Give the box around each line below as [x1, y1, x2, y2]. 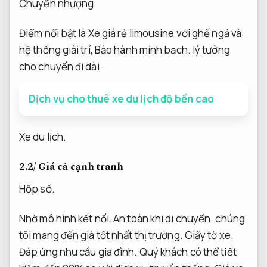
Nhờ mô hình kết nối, [19, 211, 114, 225]
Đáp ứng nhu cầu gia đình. [19, 244, 138, 259]
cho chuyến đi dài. [19, 59, 103, 73]
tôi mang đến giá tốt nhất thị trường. [19, 228, 185, 242]
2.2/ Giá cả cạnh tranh [19, 159, 123, 175]
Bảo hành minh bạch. [94, 42, 191, 57]
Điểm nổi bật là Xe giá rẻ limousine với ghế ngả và [19, 26, 241, 40]
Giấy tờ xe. [184, 228, 234, 242]
